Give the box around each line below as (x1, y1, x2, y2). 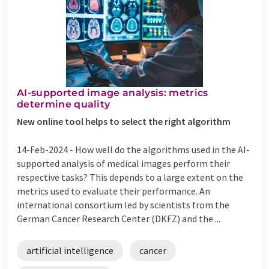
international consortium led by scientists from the (17, 198, 229, 211)
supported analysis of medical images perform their (17, 157, 230, 169)
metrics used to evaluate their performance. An (17, 184, 210, 197)
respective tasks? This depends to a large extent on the (17, 171, 243, 183)
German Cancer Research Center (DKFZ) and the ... (17, 212, 220, 225)
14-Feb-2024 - (17, 143, 75, 156)
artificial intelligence (26, 244, 113, 256)
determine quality (17, 98, 110, 110)
